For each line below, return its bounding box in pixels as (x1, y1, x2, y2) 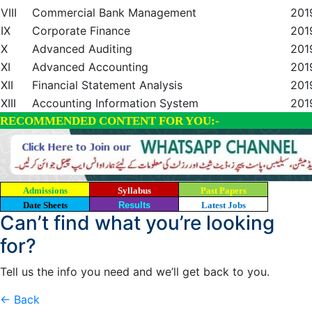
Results (118, 200, 150, 210)
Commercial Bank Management (32, 6, 196, 19)
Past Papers (200, 185, 247, 196)
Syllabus (117, 185, 151, 196)
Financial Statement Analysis (32, 78, 182, 92)
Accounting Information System (32, 96, 198, 110)
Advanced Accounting (32, 60, 148, 74)
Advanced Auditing (32, 42, 132, 56)
